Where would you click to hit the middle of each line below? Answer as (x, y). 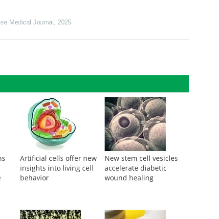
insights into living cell (56, 168)
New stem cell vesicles (141, 158)
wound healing (129, 178)
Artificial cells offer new (58, 158)
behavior (34, 178)
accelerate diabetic (135, 168)
